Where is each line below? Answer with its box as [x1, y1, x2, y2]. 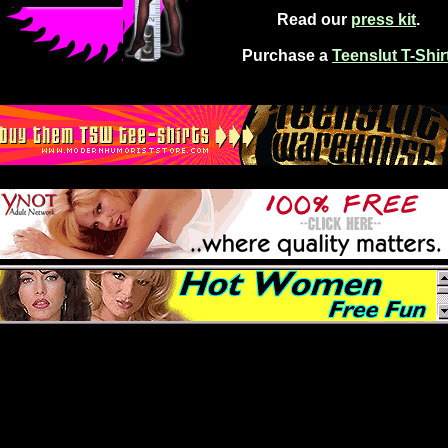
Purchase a [242, 47, 332, 64]
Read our [277, 11, 351, 28]
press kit [351, 11, 416, 28]
